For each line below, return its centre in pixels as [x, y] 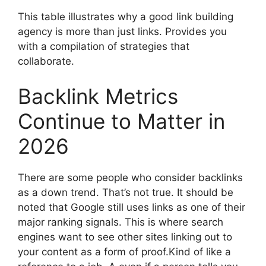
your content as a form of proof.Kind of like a [124, 252]
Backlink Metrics [98, 96]
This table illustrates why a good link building [126, 16]
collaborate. [46, 61]
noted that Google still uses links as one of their [132, 208]
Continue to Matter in [121, 121]
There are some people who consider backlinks [130, 178]
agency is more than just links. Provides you [122, 31]
